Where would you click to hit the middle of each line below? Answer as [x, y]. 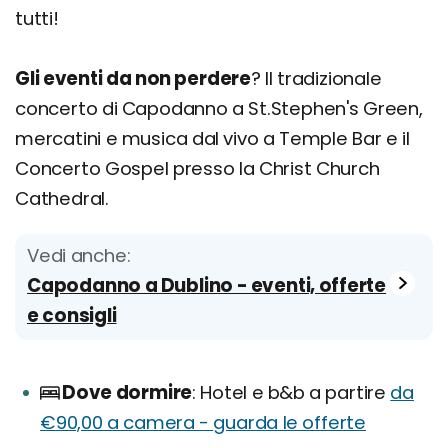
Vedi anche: [79, 256]
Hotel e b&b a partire [293, 393]
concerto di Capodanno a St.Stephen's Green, [219, 109]
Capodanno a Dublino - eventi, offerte [207, 286]
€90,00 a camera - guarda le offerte [203, 423]
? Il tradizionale [316, 79]
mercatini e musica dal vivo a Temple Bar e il [212, 139]
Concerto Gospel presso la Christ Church [197, 169]
